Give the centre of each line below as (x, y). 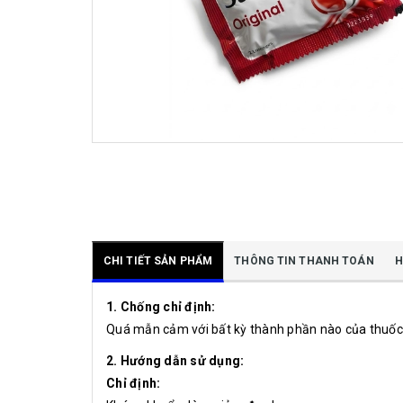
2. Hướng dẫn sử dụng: (175, 361)
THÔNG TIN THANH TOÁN (304, 261)
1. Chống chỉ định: (161, 307)
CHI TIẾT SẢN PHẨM (158, 261)
